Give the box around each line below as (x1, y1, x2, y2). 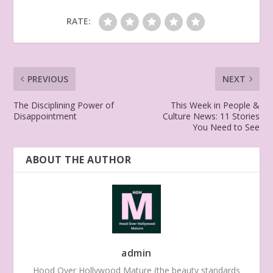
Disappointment (13, 110, 77, 122)
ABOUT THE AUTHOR (26, 152, 132, 166)
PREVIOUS (27, 73, 69, 85)
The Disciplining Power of (13, 99, 115, 111)
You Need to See (192, 121, 260, 133)
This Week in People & (170, 99, 260, 111)
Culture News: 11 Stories (162, 110, 260, 122)
